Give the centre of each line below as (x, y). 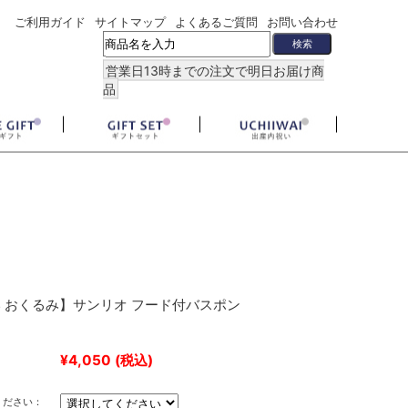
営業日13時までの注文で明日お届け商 (215, 70)
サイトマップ (131, 21)
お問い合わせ (303, 21)
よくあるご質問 (217, 21)
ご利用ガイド (51, 21)
